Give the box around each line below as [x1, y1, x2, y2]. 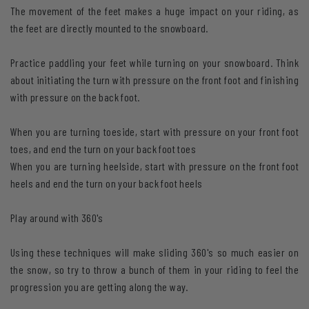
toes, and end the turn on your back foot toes [10, 142, 196, 155]
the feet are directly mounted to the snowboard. [10, 21, 208, 34]
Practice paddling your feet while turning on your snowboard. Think [10, 56, 299, 69]
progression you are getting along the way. [10, 280, 188, 293]
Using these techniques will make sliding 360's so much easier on [10, 246, 299, 259]
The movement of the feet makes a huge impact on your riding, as [10, 4, 299, 17]
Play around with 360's [10, 211, 103, 224]
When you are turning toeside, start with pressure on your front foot [10, 125, 299, 138]
